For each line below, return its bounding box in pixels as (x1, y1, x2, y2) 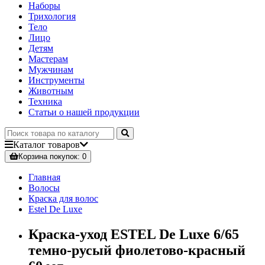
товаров (46, 140, 80, 150)
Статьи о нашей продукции (28, 107, 140, 118)
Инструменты (28, 75, 85, 86)
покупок (47, 152, 77, 161)
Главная (28, 172, 60, 183)
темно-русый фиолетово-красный (28, 243, 245, 258)
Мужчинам (28, 64, 73, 75)
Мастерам (28, 54, 68, 64)
